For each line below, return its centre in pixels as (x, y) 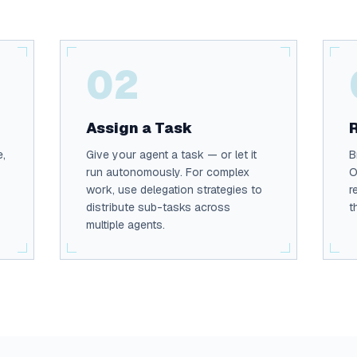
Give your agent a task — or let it (171, 155)
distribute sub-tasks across (158, 207)
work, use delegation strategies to (174, 190)
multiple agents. (125, 225)
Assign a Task (139, 128)
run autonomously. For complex (167, 172)
